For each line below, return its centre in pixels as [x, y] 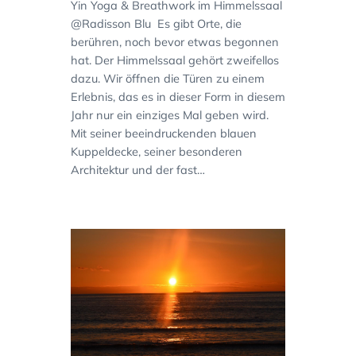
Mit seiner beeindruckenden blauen [163, 133]
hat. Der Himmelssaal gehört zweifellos [174, 60]
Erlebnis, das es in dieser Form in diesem [178, 97]
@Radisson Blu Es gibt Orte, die [156, 24]
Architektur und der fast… [137, 170]
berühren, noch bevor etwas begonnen [174, 42]
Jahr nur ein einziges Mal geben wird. [169, 115]
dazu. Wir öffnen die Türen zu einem [167, 79]
